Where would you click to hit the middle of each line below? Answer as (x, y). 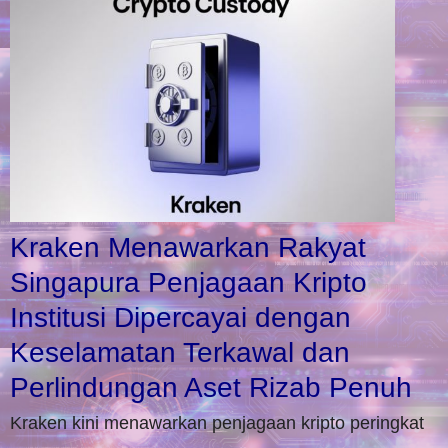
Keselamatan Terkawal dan (180, 352)
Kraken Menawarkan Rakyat (188, 247)
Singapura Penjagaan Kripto (188, 282)
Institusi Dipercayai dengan (180, 317)
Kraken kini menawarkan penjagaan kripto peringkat (217, 422)
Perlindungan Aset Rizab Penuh (211, 387)
